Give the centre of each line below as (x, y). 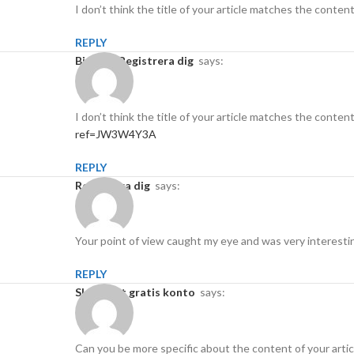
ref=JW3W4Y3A (116, 134)
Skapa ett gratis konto (138, 292)
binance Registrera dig (138, 61)
